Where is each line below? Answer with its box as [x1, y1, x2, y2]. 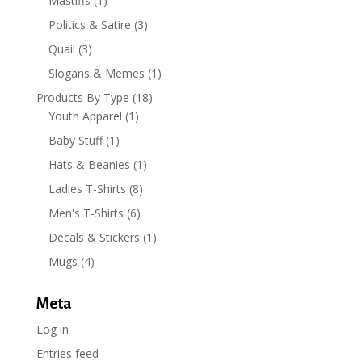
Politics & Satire [48, 16, 131, 32]
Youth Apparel [48, 107, 122, 124]
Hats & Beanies [48, 156, 130, 172]
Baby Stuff [48, 132, 103, 148]
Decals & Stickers [48, 229, 140, 245]
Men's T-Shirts [48, 204, 124, 221]
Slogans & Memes [48, 65, 145, 81]
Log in [36, 321, 69, 337]
